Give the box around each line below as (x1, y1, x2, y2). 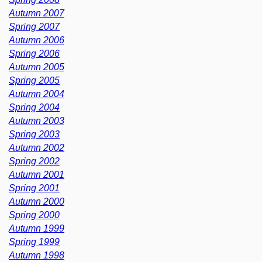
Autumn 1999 (9, 223, 64, 233)
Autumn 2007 (9, 8, 64, 18)
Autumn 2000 (9, 196, 64, 206)
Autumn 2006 (9, 35, 64, 45)
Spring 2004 (9, 102, 60, 112)
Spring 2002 (9, 156, 60, 166)
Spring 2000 (9, 209, 60, 220)
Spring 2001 (9, 182, 60, 193)
